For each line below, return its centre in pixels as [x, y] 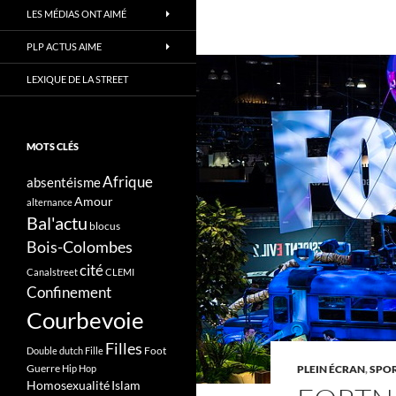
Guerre [43, 368]
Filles [124, 349]
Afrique [128, 182]
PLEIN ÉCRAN [331, 369]
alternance [49, 202]
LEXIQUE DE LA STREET [77, 79]
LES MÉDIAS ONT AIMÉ [76, 14]
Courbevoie [85, 320]
